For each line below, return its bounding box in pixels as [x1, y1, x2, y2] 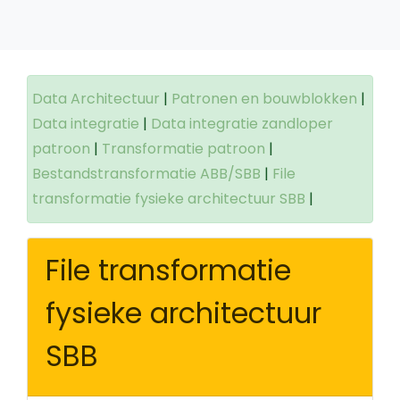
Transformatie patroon [102, 138, 265, 159]
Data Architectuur [32, 88, 160, 109]
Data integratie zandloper [151, 113, 333, 134]
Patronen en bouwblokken [171, 88, 357, 109]
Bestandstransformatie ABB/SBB [32, 163, 261, 184]
